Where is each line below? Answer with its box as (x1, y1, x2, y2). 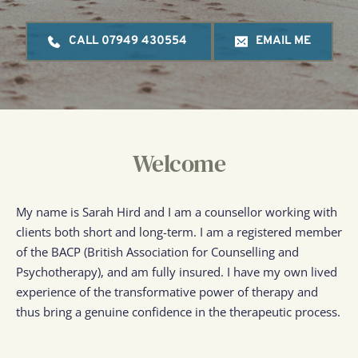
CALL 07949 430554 (68, 33, 190, 49)
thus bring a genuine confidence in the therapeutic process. (16, 303, 340, 320)
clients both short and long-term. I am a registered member (16, 223, 342, 240)
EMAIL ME (255, 33, 311, 49)
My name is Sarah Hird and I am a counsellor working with (16, 203, 337, 220)
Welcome (132, 146, 226, 180)
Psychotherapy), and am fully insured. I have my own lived (16, 263, 337, 280)
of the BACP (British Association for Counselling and (16, 243, 299, 260)
